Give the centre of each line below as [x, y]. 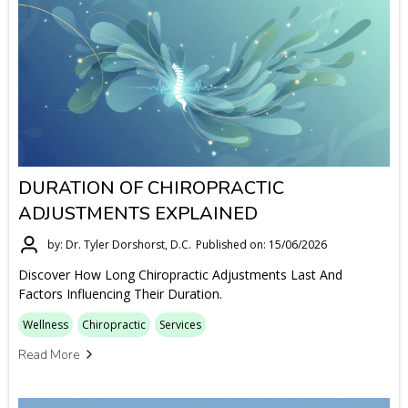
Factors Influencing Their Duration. [120, 293]
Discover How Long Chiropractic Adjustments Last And [180, 274]
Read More [49, 354]
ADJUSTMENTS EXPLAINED [138, 213]
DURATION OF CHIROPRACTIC [151, 188]
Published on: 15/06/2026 [261, 245]
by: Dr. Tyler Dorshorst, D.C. [119, 245]
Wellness [46, 324]
